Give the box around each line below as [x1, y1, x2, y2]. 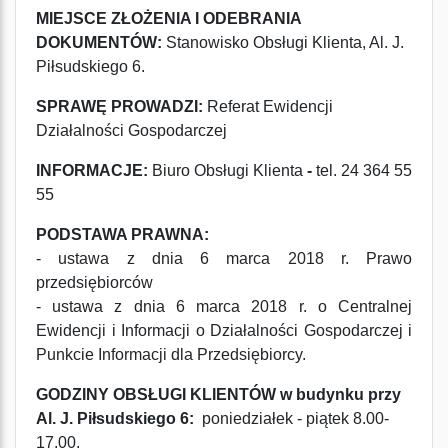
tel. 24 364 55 [316, 162, 412, 179]
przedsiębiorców [36, 274, 153, 291]
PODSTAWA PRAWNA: [36, 226, 213, 243]
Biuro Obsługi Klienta [152, 162, 303, 179]
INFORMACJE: [36, 162, 152, 179]
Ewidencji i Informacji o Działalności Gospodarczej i [36, 322, 412, 339]
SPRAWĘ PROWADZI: [36, 98, 203, 115]
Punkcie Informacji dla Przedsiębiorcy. [36, 346, 306, 363]
